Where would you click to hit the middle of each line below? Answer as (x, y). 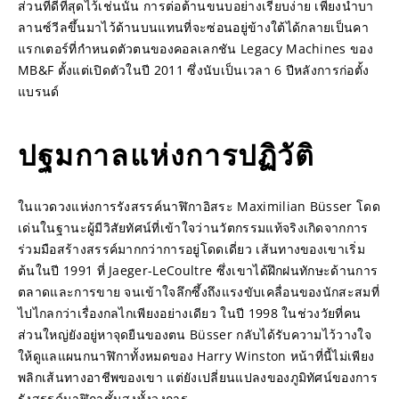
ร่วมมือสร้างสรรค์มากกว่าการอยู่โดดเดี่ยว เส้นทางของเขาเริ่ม (192, 249)
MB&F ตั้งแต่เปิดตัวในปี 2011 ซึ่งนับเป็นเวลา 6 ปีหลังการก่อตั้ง (194, 70)
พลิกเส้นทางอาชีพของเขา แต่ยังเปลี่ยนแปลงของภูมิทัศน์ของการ (198, 377)
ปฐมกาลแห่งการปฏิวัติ (167, 156)
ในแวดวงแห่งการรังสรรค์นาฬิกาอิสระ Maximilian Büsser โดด (199, 206)
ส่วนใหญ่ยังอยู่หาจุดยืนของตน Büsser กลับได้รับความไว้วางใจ (195, 334)
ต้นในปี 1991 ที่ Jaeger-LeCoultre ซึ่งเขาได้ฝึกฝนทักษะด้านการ (198, 270)
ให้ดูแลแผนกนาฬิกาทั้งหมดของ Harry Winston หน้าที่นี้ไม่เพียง (196, 356)
